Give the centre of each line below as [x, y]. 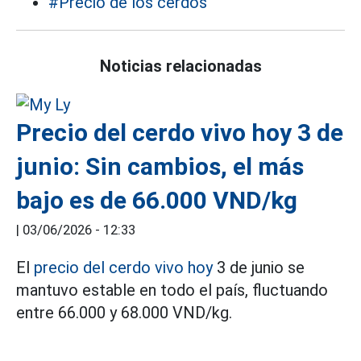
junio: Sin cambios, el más [160, 166]
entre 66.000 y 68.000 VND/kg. [124, 313]
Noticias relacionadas [180, 66]
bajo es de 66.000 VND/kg [157, 200]
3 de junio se [259, 268]
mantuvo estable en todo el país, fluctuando [172, 290]
